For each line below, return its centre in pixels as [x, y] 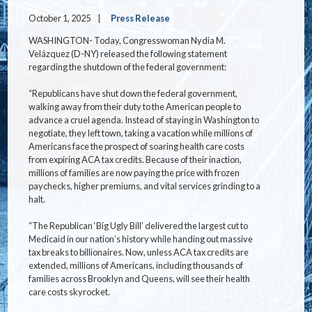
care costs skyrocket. [70, 291]
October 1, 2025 [61, 18]
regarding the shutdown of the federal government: [128, 67]
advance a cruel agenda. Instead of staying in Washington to [144, 119]
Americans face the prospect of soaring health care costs [137, 146]
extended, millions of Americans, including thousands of [136, 265]
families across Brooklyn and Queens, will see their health [140, 278]
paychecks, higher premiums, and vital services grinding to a [145, 186]
